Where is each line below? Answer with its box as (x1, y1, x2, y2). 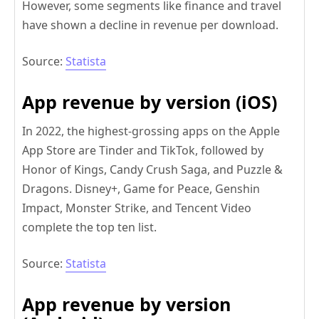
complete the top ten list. (22, 219, 157, 236)
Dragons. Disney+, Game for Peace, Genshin (22, 181, 260, 197)
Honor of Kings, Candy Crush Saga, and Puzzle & (22, 162, 283, 178)
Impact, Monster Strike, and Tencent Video (22, 200, 251, 216)
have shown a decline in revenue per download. (22, 17, 278, 33)
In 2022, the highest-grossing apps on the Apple (22, 123, 280, 140)
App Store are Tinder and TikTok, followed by (22, 142, 263, 159)
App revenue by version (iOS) (22, 90, 277, 115)
